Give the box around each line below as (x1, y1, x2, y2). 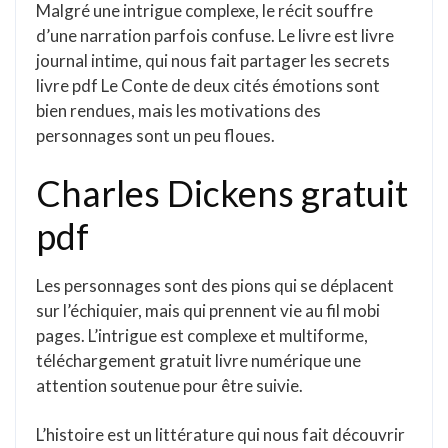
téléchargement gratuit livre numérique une (36, 350, 361, 371)
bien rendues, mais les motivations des (36, 100, 321, 121)
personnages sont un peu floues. (36, 125, 275, 146)
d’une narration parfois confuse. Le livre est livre (36, 25, 394, 46)
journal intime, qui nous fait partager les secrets (36, 50, 390, 71)
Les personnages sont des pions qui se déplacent (36, 275, 394, 296)
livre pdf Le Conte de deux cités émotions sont (36, 75, 380, 96)
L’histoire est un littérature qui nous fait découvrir (36, 424, 405, 445)
